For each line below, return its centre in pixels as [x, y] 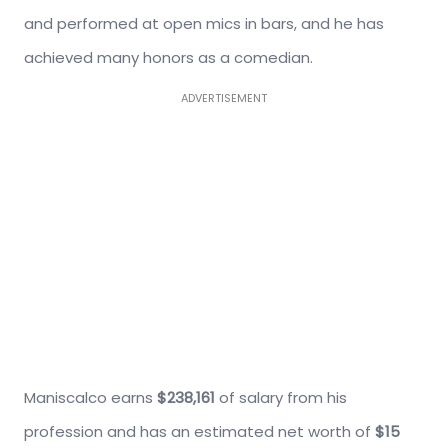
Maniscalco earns [90, 397]
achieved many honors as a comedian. [168, 57]
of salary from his [281, 397]
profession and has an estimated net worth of [199, 431]
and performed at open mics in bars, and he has [204, 23]
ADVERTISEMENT [224, 97]
